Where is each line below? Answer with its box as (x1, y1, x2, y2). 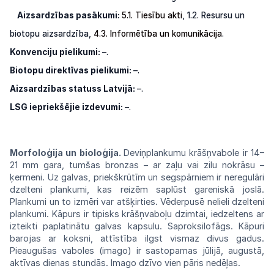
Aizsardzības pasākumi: (10, 10, 122, 20)
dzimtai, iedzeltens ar (175, 209, 265, 220)
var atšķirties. (101, 196, 160, 207)
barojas (10, 233, 49, 244)
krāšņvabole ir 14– (189, 147, 265, 158)
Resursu (201, 10, 235, 20)
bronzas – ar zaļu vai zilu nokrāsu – (105, 160, 264, 171)
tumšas (69, 160, 105, 171)
